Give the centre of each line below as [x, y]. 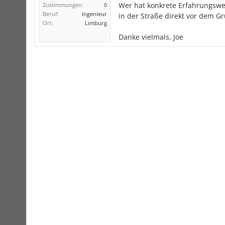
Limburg [96, 23]
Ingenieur [94, 14]
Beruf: [51, 14]
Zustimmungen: [63, 5]
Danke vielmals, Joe [151, 37]
